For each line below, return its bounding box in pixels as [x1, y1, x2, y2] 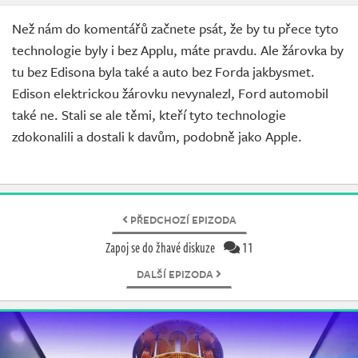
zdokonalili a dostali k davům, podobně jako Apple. [12, 126, 302, 146]
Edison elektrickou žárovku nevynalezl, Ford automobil [12, 83, 328, 103]
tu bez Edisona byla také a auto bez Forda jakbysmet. [12, 62, 315, 82]
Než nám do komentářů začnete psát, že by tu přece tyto [12, 18, 339, 38]
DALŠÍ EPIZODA [137, 266, 216, 282]
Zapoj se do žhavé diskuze [105, 238, 217, 257]
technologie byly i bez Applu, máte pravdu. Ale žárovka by [12, 40, 344, 60]
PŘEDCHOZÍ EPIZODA [127, 212, 237, 228]
